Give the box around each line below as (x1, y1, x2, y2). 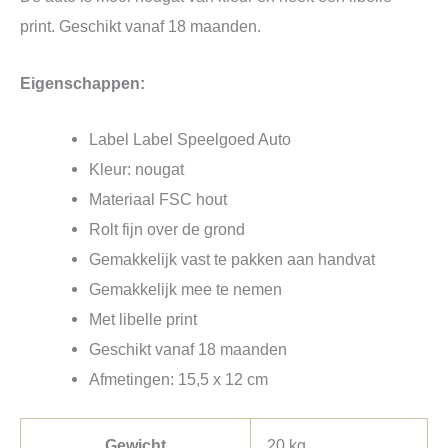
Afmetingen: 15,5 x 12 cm (89, 369, 269, 388)
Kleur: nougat (89, 159, 185, 178)
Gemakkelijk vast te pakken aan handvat (89, 249, 376, 268)
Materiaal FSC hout (89, 189, 228, 208)
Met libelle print (89, 309, 198, 328)
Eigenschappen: (20, 73, 145, 92)
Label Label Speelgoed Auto (89, 129, 292, 148)
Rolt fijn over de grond (89, 219, 246, 238)
